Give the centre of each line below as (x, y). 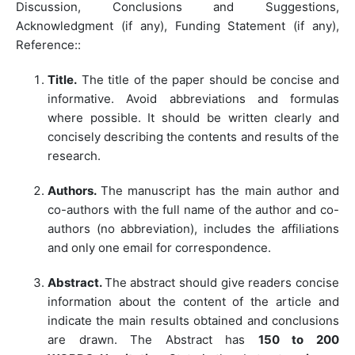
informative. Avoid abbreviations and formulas (193, 99)
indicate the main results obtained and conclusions (193, 321)
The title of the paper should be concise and (208, 80)
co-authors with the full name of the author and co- (193, 210)
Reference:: (48, 45)
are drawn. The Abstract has (153, 340)
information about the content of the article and (193, 302)
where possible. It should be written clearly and (193, 118)
